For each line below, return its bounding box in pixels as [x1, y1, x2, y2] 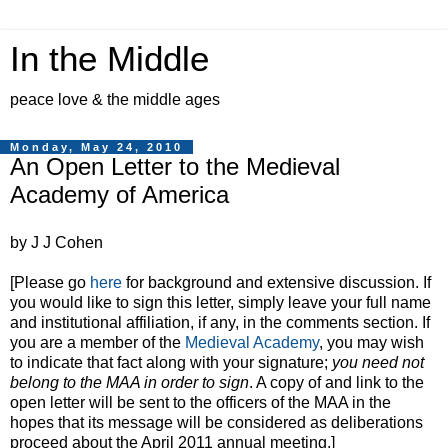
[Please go [10, 273, 90, 291]
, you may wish [319, 333, 424, 351]
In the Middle [10, 40, 209, 78]
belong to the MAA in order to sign [10, 373, 249, 391]
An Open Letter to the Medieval [10, 153, 340, 180]
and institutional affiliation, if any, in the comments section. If [10, 313, 430, 331]
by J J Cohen [10, 233, 103, 251]
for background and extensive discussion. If [122, 273, 431, 291]
